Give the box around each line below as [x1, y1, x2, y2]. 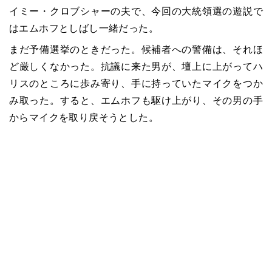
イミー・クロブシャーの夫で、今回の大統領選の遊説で [9, 6, 263, 17]
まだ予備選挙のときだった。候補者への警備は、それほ [9, 44, 263, 55]
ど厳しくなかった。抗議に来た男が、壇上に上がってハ [9, 61, 263, 72]
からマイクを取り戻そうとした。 [9, 112, 158, 123]
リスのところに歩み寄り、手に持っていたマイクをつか [9, 78, 263, 89]
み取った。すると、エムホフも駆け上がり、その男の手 [9, 95, 263, 106]
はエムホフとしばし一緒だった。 [9, 23, 158, 34]
